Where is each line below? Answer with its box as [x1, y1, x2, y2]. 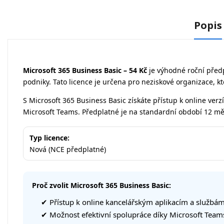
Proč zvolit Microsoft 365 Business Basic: [32, 180, 171, 190]
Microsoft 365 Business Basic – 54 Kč [23, 65, 147, 75]
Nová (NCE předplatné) [29, 144, 106, 154]
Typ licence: [29, 133, 69, 143]
